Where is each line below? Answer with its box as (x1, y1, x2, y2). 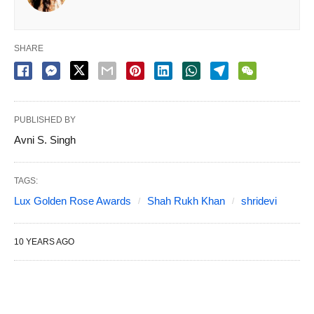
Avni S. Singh (14, 134, 76, 146)
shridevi (241, 195, 277, 207)
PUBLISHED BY (14, 115, 76, 125)
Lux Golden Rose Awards (14, 195, 131, 207)
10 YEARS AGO (14, 237, 74, 247)
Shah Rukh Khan (147, 195, 225, 207)
